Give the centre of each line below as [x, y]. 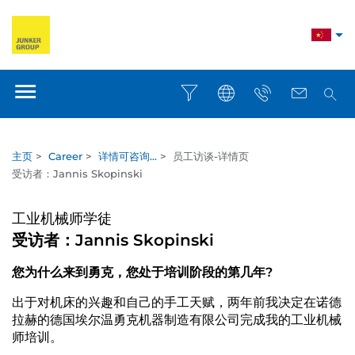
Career [65, 156]
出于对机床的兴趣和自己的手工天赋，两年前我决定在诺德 [177, 302]
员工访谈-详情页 [211, 156]
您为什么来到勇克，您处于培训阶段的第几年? [142, 272]
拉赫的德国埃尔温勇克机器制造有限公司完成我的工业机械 [177, 320]
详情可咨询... [128, 156]
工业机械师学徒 [62, 219]
